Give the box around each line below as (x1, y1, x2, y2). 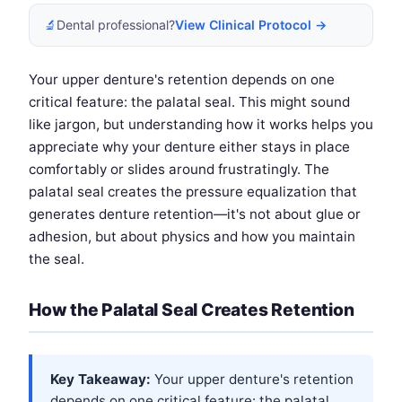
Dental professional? (57, 17, 175, 33)
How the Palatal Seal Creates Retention (29, 299, 354, 321)
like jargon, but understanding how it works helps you (29, 116, 373, 134)
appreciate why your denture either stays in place (29, 138, 350, 156)
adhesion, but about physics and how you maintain (29, 228, 355, 246)
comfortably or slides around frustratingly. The (29, 161, 329, 179)
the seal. (29, 250, 84, 268)
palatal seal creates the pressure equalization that (29, 183, 357, 201)
